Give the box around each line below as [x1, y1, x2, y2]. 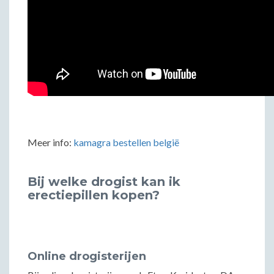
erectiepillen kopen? [28, 188, 160, 202]
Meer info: [28, 136, 73, 148]
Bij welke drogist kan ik [28, 174, 180, 189]
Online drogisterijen [28, 250, 146, 263]
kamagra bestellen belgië [73, 136, 179, 148]
